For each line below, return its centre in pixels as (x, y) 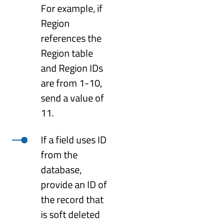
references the (71, 38)
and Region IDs (72, 68)
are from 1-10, (72, 83)
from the (59, 154)
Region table (67, 53)
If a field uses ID (74, 139)
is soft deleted (71, 214)
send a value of (73, 98)
